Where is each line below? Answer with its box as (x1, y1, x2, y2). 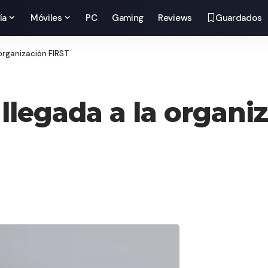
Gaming (111, 12, 144, 24)
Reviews (158, 12, 192, 24)
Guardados (215, 12, 262, 24)
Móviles (30, 12, 62, 24)
